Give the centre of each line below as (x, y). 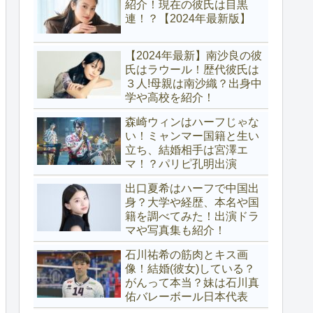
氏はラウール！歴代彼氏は (192, 69)
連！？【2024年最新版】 (188, 19)
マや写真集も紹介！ (175, 230)
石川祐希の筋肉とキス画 (187, 254)
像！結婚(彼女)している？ (190, 268)
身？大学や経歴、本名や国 (192, 202)
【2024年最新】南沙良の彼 (194, 55)
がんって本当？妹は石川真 (192, 282)
